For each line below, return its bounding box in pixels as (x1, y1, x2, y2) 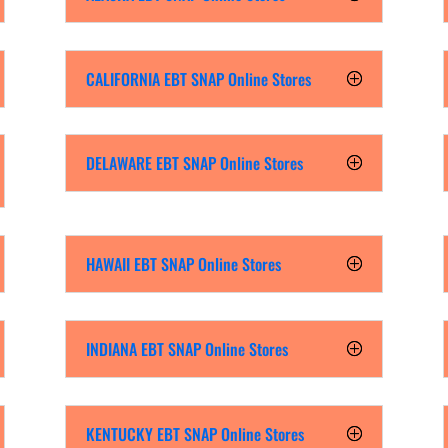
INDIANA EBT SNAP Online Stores (85, 337, 288, 362)
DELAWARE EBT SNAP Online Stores (85, 151, 303, 176)
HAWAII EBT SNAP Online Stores (85, 252, 281, 277)
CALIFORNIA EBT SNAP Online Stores (85, 66, 311, 91)
